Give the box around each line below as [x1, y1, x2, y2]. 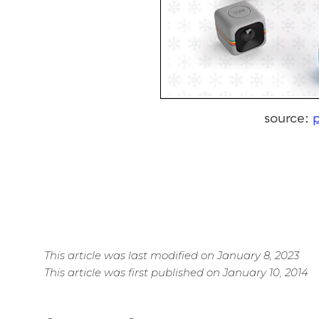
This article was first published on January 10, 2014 [44, 265, 308, 279]
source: [264, 111, 313, 125]
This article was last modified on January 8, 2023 [44, 248, 299, 262]
